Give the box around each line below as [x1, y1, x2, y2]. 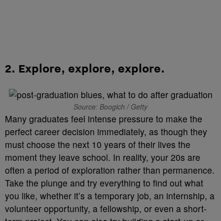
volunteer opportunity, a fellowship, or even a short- [5, 202, 207, 215]
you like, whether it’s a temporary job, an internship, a [5, 189, 215, 202]
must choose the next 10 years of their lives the [5, 138, 190, 150]
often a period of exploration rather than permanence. [5, 164, 215, 176]
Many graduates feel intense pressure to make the [5, 112, 202, 125]
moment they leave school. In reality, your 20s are [5, 151, 200, 163]
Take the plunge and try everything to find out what [5, 177, 203, 189]
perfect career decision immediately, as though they [5, 125, 207, 138]
